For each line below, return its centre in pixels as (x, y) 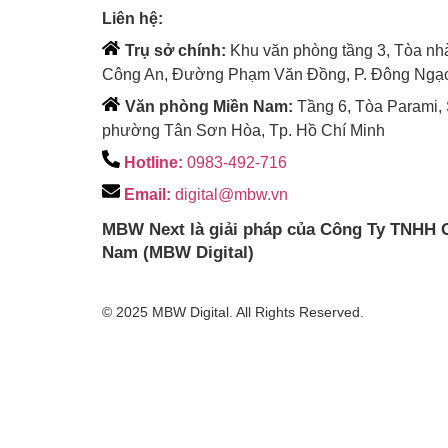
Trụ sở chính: (175, 50)
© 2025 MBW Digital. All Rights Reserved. (233, 312)
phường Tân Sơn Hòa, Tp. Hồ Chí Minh (243, 130)
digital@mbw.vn (229, 194)
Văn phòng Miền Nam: (209, 106)
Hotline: (153, 162)
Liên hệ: (132, 18)
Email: (147, 194)
